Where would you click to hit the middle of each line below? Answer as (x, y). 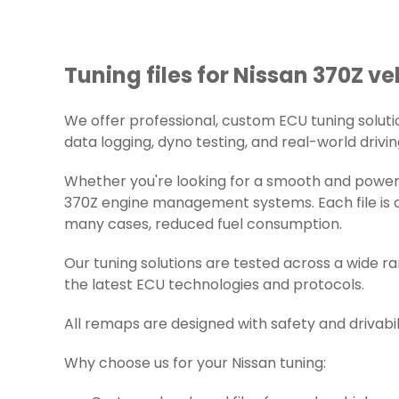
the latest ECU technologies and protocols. (214, 286)
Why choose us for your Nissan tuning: (195, 364)
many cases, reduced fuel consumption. (203, 225)
